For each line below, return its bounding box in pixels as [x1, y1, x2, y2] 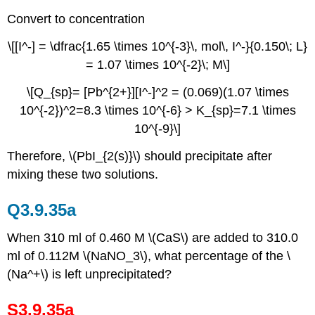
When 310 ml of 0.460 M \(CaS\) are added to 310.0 [7, 231, 299, 245]
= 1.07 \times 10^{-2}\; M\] [85, 57, 230, 72]
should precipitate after [144, 148, 273, 163]
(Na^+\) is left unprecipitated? [7, 267, 172, 282]
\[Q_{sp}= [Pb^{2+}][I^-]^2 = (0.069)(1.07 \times [26, 84, 289, 99]
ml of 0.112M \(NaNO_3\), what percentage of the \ [7, 249, 291, 264]
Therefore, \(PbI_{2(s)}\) [7, 148, 145, 163]
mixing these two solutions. [7, 167, 159, 181]
